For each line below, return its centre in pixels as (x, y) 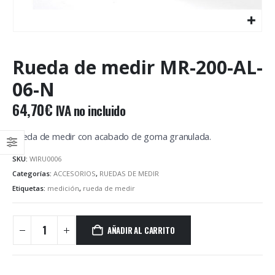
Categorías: (33, 173)
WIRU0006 (45, 158)
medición (63, 188)
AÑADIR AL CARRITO (141, 230)
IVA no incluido (91, 110)
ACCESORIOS (75, 173)
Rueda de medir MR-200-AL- (137, 67)
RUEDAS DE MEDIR (129, 173)
